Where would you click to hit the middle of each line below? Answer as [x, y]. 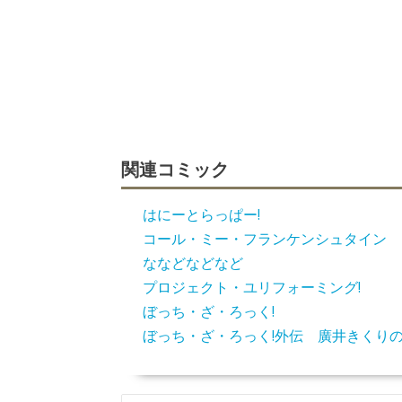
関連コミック [175, 168]
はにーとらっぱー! [201, 214]
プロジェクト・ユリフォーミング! [251, 287]
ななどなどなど [192, 263]
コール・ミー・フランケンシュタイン [264, 239]
